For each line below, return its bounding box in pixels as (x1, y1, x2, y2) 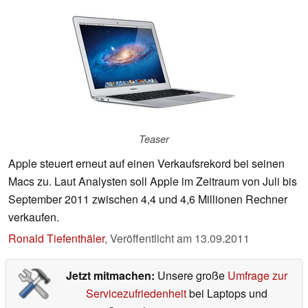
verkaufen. (8, 209, 59, 225)
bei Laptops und (186, 285, 267, 302)
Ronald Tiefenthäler (8, 230, 104, 247)
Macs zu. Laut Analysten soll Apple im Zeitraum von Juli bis (8, 173, 297, 190)
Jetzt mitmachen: (65, 267, 157, 284)
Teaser (139, 132, 169, 146)
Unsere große (157, 267, 228, 284)
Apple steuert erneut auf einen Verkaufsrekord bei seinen (8, 155, 285, 172)
